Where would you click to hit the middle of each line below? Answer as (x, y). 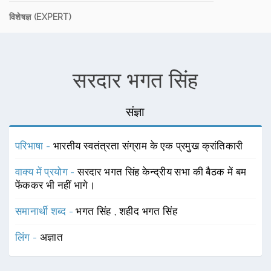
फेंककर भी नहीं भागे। (55, 185)
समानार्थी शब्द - (46, 211)
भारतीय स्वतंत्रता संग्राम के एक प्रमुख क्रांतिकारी (148, 146)
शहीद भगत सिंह (149, 211)
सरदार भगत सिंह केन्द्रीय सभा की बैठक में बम (162, 172)
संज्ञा (135, 112)
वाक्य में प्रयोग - (47, 172)
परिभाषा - (34, 146)
